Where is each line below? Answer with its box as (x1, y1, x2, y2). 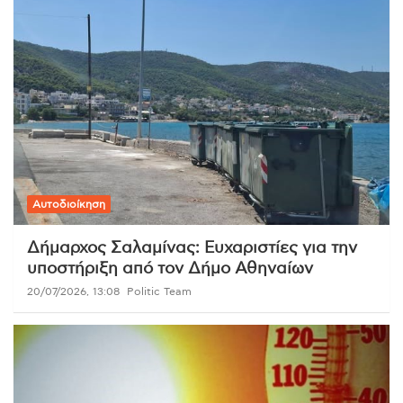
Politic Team (127, 286, 192, 298)
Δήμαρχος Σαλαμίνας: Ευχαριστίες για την (27, 240, 357, 257)
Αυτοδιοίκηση (32, 199, 105, 210)
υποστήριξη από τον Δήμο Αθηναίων (27, 261, 313, 278)
